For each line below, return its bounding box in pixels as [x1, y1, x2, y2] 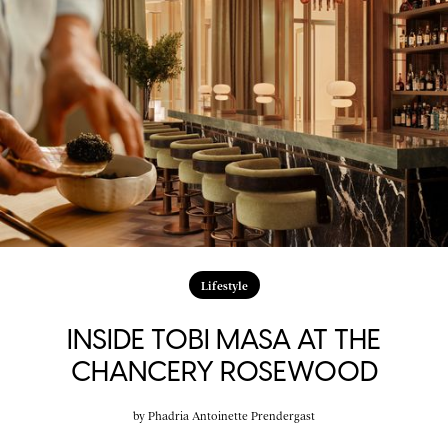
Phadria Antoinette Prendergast [148, 407, 315, 422]
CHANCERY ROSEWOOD [70, 353, 378, 388]
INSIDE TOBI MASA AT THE [67, 321, 381, 356]
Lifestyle [200, 277, 248, 292]
